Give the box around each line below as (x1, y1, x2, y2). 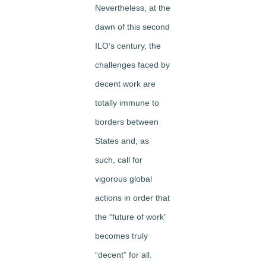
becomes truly (95, 231, 148, 241)
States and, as (95, 136, 149, 146)
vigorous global (95, 174, 152, 184)
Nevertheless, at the (95, 3, 170, 13)
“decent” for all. (95, 250, 152, 260)
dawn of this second (95, 22, 170, 32)
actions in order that (95, 193, 170, 203)
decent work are (95, 79, 156, 89)
